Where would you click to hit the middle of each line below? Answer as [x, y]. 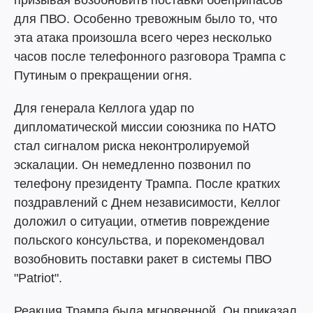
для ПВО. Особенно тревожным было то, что [146, 19]
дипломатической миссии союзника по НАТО [145, 127]
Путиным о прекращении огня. [103, 75]
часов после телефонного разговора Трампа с [150, 57]
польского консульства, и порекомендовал [139, 240]
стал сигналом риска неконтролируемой [132, 146]
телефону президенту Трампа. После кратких [147, 184]
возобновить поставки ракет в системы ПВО [143, 259]
